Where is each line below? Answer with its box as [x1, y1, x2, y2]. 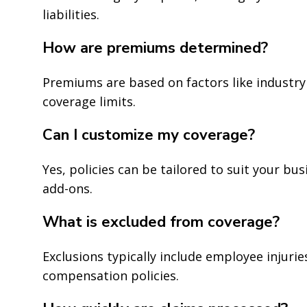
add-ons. [42, 180, 93, 197]
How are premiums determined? [42, 37, 268, 58]
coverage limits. [42, 93, 136, 110]
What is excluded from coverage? [42, 211, 280, 232]
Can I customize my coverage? [42, 124, 255, 145]
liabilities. [42, 5, 99, 23]
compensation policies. [42, 267, 179, 284]
